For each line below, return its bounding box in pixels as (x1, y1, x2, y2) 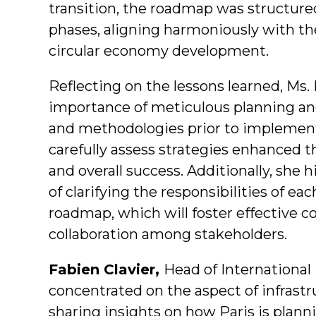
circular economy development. (49, 42, 269, 59)
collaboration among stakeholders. (49, 225, 287, 243)
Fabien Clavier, (49, 260, 164, 278)
